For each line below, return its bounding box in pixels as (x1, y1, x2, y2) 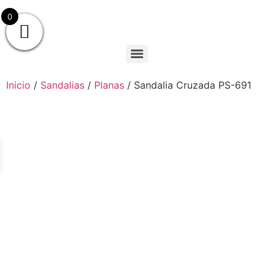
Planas (94, 78, 124, 91)
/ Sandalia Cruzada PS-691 (124, 78, 251, 91)
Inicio (6, 78, 31, 91)
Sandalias (40, 78, 84, 91)
